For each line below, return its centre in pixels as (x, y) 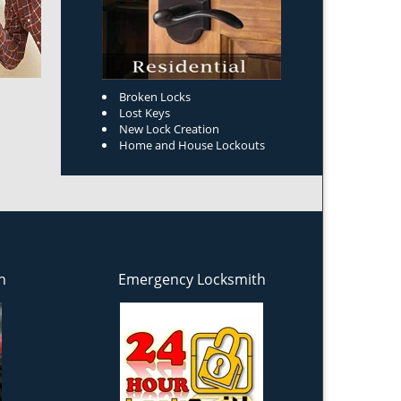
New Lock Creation (169, 129)
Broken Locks (155, 97)
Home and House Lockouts (192, 145)
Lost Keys (145, 113)
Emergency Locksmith (192, 279)
